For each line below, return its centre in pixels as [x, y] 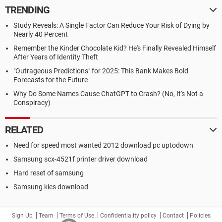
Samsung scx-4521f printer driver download [81, 159]
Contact [173, 216]
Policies [200, 216]
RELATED [24, 130]
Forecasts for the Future [51, 80]
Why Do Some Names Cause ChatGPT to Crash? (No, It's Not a [108, 94]
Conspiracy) [32, 103]
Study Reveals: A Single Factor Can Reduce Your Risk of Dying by [111, 25]
